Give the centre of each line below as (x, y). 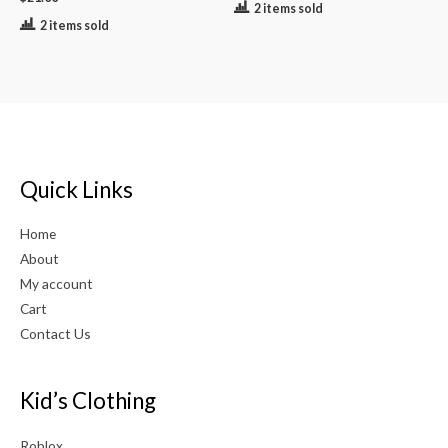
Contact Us (55, 334)
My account (56, 284)
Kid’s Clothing (88, 401)
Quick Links (76, 189)
